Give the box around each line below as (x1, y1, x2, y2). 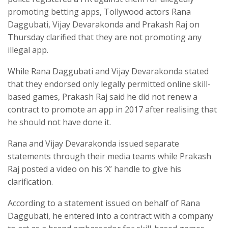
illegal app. (8, 44, 48, 55)
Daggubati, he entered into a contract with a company (8, 210, 213, 221)
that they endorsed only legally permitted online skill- (8, 78, 211, 90)
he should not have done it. (8, 116, 111, 128)
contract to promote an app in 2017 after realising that (8, 103, 217, 115)
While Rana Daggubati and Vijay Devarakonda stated (8, 65, 209, 77)
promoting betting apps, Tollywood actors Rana (8, 6, 191, 17)
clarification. (8, 176, 53, 187)
